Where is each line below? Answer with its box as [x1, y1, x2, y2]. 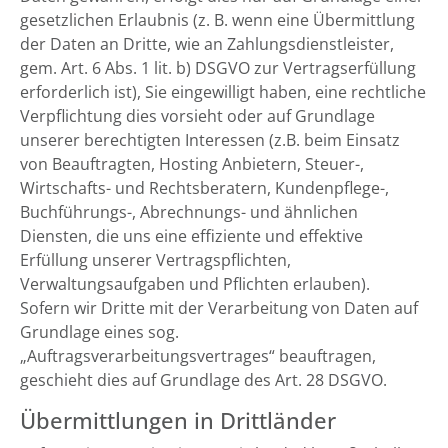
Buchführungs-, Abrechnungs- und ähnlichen [20, 201, 358, 223]
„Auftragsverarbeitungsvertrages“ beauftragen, [20, 345, 376, 367]
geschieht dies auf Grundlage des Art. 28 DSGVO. [20, 369, 387, 391]
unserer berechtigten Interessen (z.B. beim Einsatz [20, 129, 400, 151]
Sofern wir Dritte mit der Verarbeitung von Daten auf [20, 297, 418, 319]
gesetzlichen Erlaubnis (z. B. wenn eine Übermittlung [20, 9, 415, 31]
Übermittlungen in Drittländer [20, 405, 336, 436]
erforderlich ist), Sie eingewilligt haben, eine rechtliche [20, 81, 426, 103]
